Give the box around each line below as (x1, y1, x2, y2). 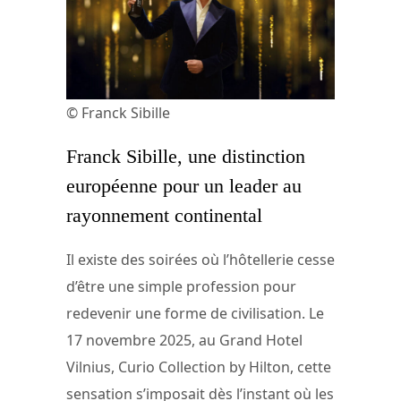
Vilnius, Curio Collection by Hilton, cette (66, 356, 331, 377)
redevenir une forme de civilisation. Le (66, 303, 324, 323)
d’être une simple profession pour (66, 276, 296, 296)
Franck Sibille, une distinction (66, 145, 305, 168)
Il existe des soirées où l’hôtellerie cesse (66, 249, 335, 269)
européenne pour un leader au (66, 175, 302, 198)
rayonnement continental (66, 204, 262, 227)
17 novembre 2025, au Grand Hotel (66, 329, 303, 350)
